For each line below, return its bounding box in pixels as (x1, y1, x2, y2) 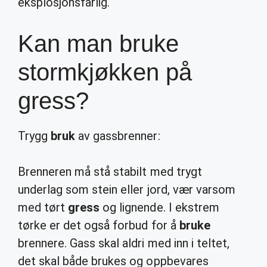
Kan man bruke (18, 30, 179, 57)
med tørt (18, 200, 69, 215)
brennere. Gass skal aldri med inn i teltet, (18, 236, 229, 250)
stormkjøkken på (18, 59, 192, 85)
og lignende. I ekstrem (100, 200, 219, 215)
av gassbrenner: (75, 129, 160, 143)
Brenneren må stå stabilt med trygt (18, 164, 202, 179)
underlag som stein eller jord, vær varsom (18, 182, 235, 197)
